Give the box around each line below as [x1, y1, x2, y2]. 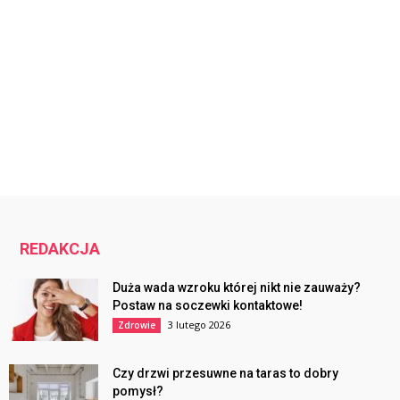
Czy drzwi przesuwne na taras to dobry [112, 366, 338, 381]
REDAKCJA [20, 239, 100, 259]
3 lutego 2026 [168, 318, 230, 332]
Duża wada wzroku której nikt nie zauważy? [112, 280, 361, 296]
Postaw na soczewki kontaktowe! [112, 298, 303, 313]
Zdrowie [118, 319, 155, 332]
